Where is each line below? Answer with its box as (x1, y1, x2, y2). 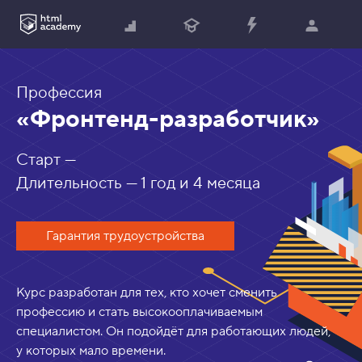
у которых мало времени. (16, 343, 166, 360)
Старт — (16, 149, 76, 170)
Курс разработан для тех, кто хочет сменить (16, 284, 277, 301)
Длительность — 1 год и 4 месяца (16, 173, 260, 194)
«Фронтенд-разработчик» (16, 103, 320, 135)
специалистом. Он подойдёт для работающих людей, (16, 323, 330, 340)
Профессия (16, 82, 102, 103)
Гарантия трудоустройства (46, 227, 204, 244)
